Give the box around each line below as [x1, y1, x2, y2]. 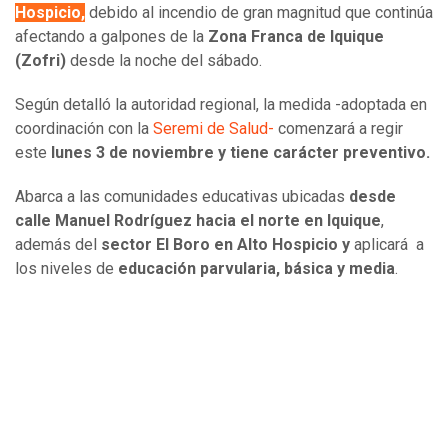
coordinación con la [15, 119, 153, 139]
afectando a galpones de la [15, 27, 208, 47]
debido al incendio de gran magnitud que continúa [85, 3, 433, 23]
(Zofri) [15, 51, 66, 71]
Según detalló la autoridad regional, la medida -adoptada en [15, 95, 427, 115]
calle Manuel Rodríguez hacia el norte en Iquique [15, 211, 381, 231]
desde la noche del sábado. [66, 51, 262, 71]
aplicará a [354, 235, 424, 255]
